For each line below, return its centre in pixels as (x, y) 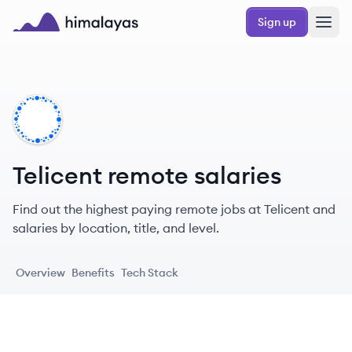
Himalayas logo (58, 40)
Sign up (277, 22)
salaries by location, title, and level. (116, 228)
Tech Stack (150, 273)
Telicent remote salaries (147, 175)
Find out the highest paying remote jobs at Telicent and (174, 209)
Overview (40, 273)
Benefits (93, 273)
